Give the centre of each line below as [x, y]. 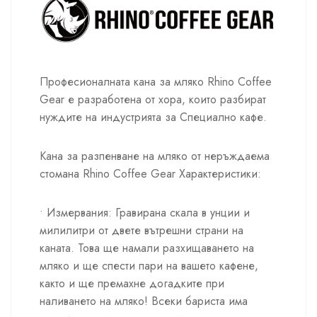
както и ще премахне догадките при [132, 284]
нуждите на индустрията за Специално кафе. [153, 117]
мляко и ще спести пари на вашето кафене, [149, 266]
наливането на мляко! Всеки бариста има [144, 301]
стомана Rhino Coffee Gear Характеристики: [150, 174]
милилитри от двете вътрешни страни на [142, 231]
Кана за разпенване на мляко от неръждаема [155, 156]
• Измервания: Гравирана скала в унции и [145, 213]
